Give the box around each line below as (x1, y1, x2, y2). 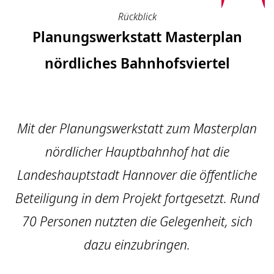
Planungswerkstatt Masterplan (32, 26, 242, 46)
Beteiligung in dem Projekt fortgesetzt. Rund (15, 189, 259, 207)
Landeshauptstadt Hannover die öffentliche (17, 166, 257, 183)
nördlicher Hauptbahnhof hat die (45, 143, 229, 160)
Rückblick (117, 10, 157, 23)
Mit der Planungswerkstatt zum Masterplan (17, 119, 257, 137)
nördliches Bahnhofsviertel (44, 53, 230, 73)
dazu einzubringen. (84, 235, 190, 253)
